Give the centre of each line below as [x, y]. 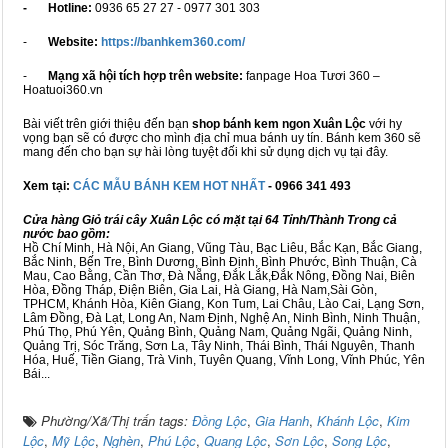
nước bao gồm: [66, 234]
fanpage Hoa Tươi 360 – [311, 76]
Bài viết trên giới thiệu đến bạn [107, 124]
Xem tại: [48, 186]
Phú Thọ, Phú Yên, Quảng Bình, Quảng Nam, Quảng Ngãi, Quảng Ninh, [217, 332]
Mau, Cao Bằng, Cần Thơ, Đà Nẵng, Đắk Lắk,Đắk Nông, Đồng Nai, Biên [219, 276]
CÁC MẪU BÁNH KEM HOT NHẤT [170, 186]
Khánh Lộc [348, 421]
